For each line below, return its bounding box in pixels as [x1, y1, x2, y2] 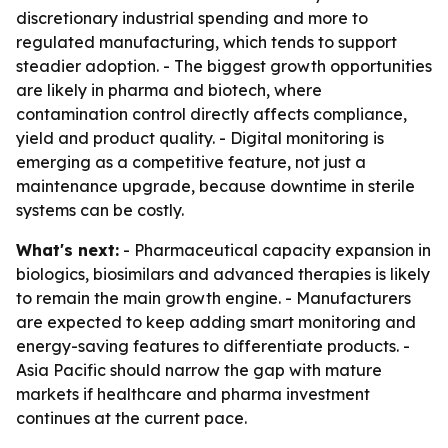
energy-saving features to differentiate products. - [16, 336, 410, 356]
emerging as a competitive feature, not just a [16, 152, 366, 172]
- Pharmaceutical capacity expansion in [119, 240, 431, 260]
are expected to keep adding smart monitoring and [16, 312, 416, 332]
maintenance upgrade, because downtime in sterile [16, 176, 415, 196]
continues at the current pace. [16, 408, 247, 428]
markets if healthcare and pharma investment [16, 384, 370, 404]
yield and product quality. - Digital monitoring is [16, 128, 384, 148]
